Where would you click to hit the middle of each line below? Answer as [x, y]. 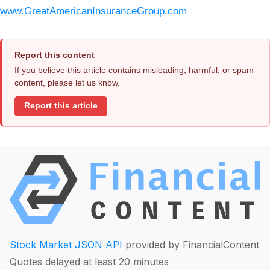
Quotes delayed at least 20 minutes [89, 262]
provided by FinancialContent [191, 245]
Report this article [61, 106]
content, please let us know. [67, 82]
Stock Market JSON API [66, 245]
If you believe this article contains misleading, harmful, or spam [134, 70]
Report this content [55, 55]
